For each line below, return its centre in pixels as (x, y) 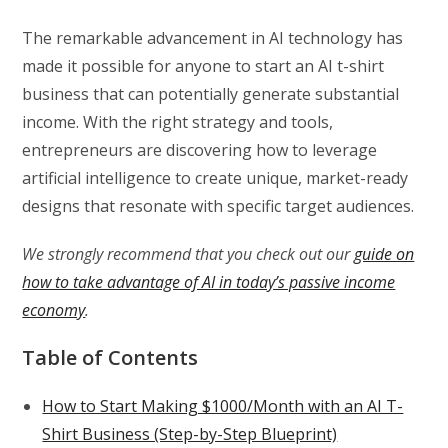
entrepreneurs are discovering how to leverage (200, 150)
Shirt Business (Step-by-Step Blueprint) (190, 434)
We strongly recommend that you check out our (188, 254)
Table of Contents (110, 358)
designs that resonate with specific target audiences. (218, 206)
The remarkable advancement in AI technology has (213, 38)
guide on (384, 254)
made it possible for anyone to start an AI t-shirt (203, 66)
